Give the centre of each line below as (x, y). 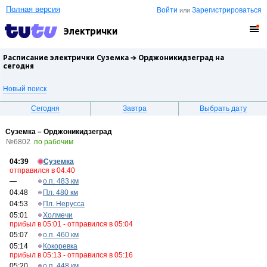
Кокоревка (60, 246)
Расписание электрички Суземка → (71, 58)
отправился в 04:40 (42, 170)
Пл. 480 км (60, 193)
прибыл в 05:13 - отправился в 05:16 (71, 255)
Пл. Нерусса (64, 204)
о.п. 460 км (61, 235)
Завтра (135, 108)
